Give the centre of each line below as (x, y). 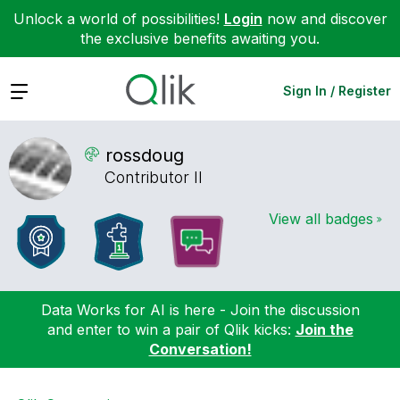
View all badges (321, 218)
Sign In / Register (337, 90)
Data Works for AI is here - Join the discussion (200, 309)
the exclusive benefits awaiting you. (200, 38)
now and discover (325, 19)
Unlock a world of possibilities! (118, 19)
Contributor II (154, 178)
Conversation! (200, 349)
